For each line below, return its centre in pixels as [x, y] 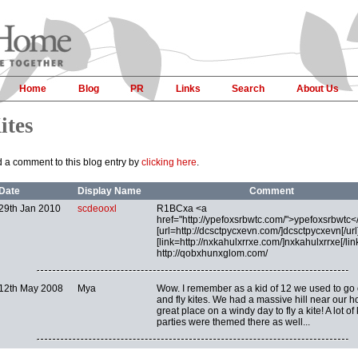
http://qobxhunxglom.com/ [212, 253]
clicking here [169, 163]
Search [249, 89]
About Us [317, 89]
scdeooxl [97, 208]
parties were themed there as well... [233, 322]
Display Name [109, 191]
